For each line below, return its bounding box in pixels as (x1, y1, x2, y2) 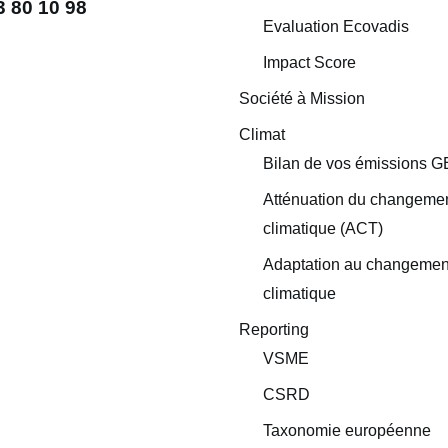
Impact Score (263, 53, 356, 71)
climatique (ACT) (263, 219, 383, 237)
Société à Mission (239, 89, 365, 107)
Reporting (239, 320, 309, 338)
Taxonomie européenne (263, 421, 431, 439)
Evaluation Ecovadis (263, 17, 409, 35)
